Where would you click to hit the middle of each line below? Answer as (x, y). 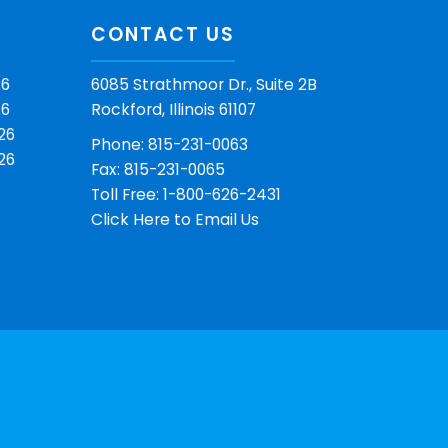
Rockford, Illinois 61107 (173, 109)
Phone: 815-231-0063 (169, 144)
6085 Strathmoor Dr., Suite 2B (203, 84)
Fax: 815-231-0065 (157, 169)
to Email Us (214, 219)
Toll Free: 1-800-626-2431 (185, 194)
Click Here (130, 219)
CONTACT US (162, 34)
